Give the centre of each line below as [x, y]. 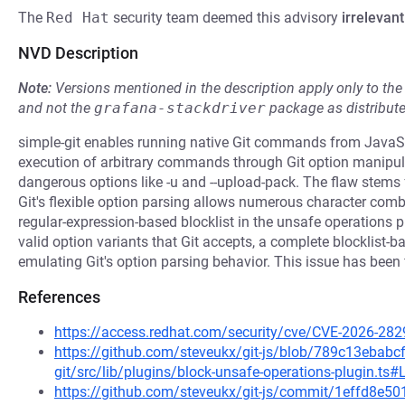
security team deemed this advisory [226, 18]
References [59, 297]
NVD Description [78, 53]
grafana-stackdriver [180, 108]
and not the [56, 108]
